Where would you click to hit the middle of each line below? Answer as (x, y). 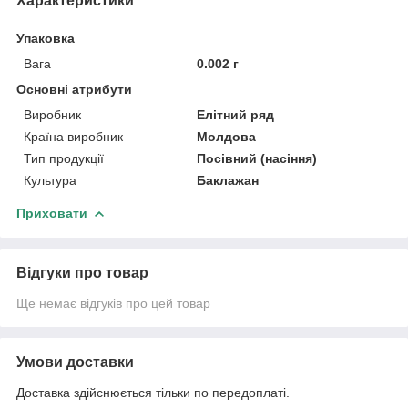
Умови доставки (75, 362)
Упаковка (46, 38)
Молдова (227, 136)
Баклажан (228, 180)
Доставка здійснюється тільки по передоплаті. (153, 392)
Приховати (52, 213)
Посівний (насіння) (257, 158)
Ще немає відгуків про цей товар (113, 303)
